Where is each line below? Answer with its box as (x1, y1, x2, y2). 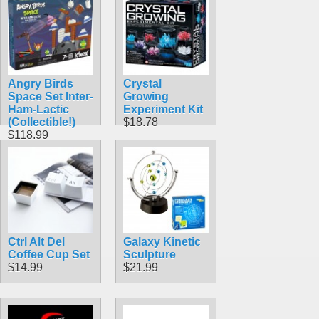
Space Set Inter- (8, 90, 93, 103)
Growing (123, 90, 169, 103)
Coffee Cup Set (8, 248, 90, 261)
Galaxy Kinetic (123, 235, 201, 248)
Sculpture (123, 248, 176, 261)
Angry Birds (8, 77, 73, 90)
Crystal (123, 77, 162, 90)
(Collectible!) (8, 115, 75, 128)
